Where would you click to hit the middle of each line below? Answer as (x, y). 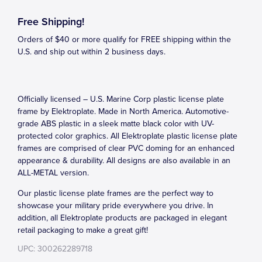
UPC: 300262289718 (55, 249)
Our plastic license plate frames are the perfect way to (116, 193)
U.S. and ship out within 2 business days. (92, 52)
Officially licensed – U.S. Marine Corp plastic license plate (121, 99)
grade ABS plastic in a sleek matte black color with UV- (116, 124)
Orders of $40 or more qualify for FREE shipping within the (124, 39)
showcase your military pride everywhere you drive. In (116, 206)
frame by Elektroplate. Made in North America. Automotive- (123, 111)
